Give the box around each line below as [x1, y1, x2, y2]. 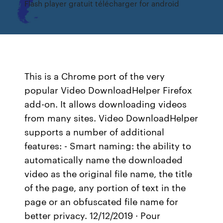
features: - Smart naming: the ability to [24, 139, 192, 152]
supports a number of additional [24, 125, 165, 138]
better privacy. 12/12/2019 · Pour [24, 209, 161, 222]
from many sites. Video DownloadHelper [24, 111, 199, 124]
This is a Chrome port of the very [24, 69, 165, 82]
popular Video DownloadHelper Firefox [24, 83, 193, 96]
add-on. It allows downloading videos [24, 97, 187, 110]
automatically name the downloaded [24, 153, 183, 166]
